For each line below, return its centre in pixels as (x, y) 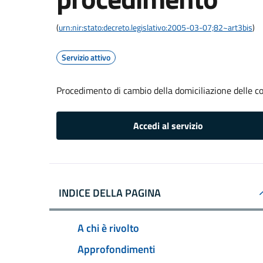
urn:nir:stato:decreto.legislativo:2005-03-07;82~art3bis (156, 27)
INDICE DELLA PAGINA (110, 193)
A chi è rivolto (108, 228)
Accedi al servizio (168, 126)
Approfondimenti (116, 249)
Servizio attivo (86, 57)
